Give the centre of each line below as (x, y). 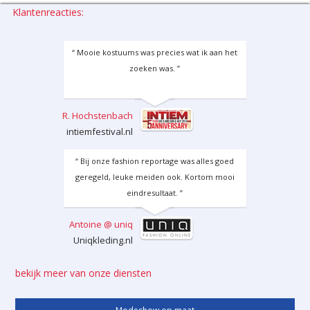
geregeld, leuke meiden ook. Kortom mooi (155, 176)
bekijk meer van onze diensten (84, 273)
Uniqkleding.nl (103, 240)
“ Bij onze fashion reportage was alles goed (155, 161)
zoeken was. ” (155, 68)
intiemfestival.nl (99, 131)
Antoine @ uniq (101, 224)
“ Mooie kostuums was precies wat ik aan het (155, 52)
